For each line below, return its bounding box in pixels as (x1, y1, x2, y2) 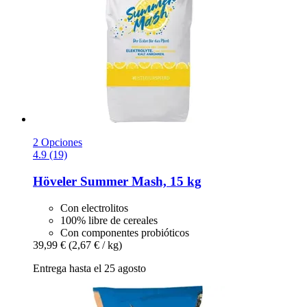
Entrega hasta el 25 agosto (33, 262, 146, 274)
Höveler (33, 173, 77, 188)
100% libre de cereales (60, 214, 158, 226)
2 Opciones (33, 136, 82, 149)
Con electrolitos (60, 201, 128, 214)
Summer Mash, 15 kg (77, 173, 201, 188)
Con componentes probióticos (60, 226, 189, 238)
